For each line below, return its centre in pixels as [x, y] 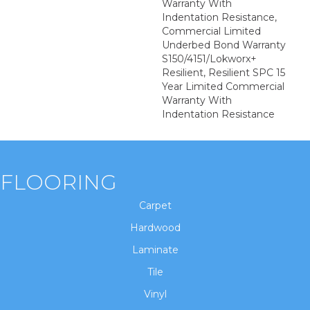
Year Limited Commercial [223, 86]
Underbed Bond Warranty [224, 45]
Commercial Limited [211, 31]
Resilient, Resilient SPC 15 [224, 72]
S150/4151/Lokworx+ [209, 58]
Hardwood [155, 227]
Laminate [155, 249]
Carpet [155, 205]
